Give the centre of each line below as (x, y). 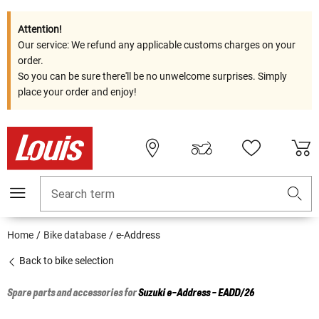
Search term (83, 194)
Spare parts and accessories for (73, 294)
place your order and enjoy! (77, 92)
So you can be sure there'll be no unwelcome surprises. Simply (152, 76)
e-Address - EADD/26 (210, 294)
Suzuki (152, 294)
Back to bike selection (66, 261)
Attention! (40, 29)
